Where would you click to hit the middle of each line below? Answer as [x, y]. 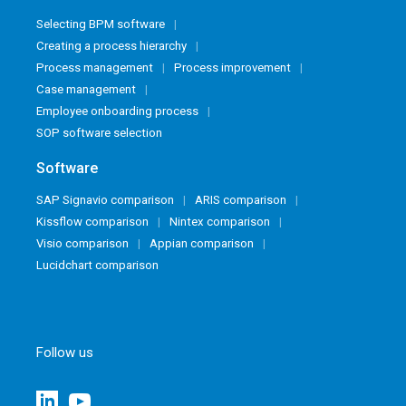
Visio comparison [82, 243]
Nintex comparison [220, 221]
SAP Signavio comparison [105, 199]
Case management [86, 89]
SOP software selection [99, 132]
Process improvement [232, 67]
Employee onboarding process [117, 111]
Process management [95, 67]
